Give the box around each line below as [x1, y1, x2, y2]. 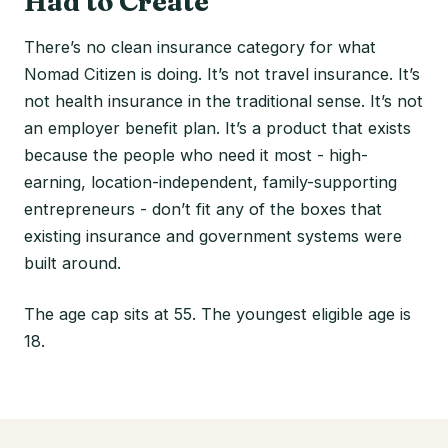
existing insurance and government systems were [24, 225, 402, 246]
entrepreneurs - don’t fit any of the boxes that [24, 198, 382, 219]
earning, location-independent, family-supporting [24, 171, 397, 192]
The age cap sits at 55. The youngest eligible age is [24, 303, 411, 324]
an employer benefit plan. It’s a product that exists [24, 117, 411, 138]
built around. [24, 252, 121, 273]
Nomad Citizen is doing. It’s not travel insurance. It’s [24, 63, 420, 84]
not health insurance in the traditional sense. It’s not [24, 90, 423, 111]
